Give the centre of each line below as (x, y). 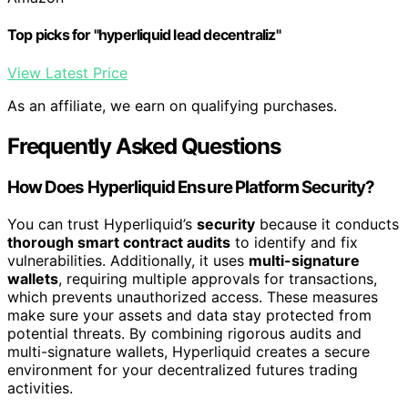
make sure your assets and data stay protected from (189, 316)
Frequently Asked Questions (144, 146)
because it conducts (327, 224)
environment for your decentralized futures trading (183, 370)
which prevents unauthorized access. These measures (193, 297)
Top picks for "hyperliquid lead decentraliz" (144, 35)
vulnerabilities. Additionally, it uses (128, 261)
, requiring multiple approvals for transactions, (218, 279)
